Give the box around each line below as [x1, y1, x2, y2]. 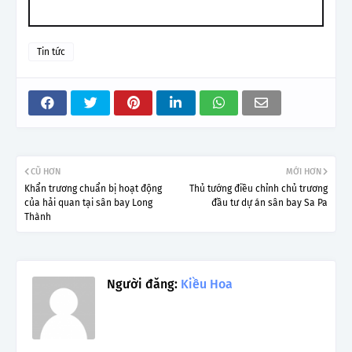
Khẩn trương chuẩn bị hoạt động [24, 182, 162, 194]
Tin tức [37, 46, 65, 57]
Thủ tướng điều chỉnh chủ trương [189, 182, 328, 194]
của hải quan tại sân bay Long [24, 196, 152, 208]
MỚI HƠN [286, 166, 321, 177]
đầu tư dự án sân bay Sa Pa [211, 196, 328, 208]
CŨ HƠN [31, 166, 60, 177]
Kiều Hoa [178, 276, 233, 291]
